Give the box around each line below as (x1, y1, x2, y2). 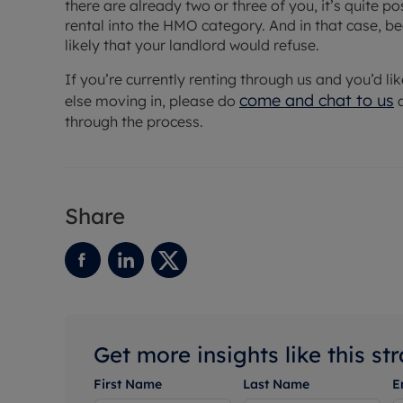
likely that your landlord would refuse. (65, 36, 319, 55)
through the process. (65, 112, 203, 131)
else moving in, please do (65, 92, 239, 111)
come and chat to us (239, 90, 394, 112)
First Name (94, 376, 162, 393)
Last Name (243, 376, 309, 393)
